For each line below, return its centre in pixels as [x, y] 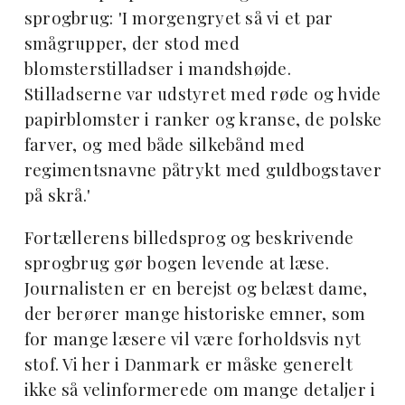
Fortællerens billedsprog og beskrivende [189, 238]
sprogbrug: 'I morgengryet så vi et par [179, 18]
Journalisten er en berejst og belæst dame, [196, 288]
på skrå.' [57, 195]
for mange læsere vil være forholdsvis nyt [193, 339]
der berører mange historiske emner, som [195, 314]
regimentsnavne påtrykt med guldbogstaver [202, 170]
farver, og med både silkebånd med [165, 145]
